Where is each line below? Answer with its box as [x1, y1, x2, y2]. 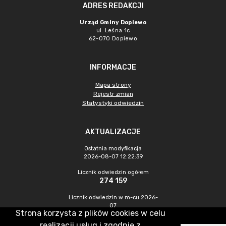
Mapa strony [95, 81, 131, 88]
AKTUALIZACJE [85, 128, 141, 136]
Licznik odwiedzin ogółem [77, 169, 149, 176]
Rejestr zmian [93, 90, 133, 97]
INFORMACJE [90, 63, 136, 72]
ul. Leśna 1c [96, 27, 130, 34]
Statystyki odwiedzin [82, 99, 144, 106]
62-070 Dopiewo [88, 35, 138, 42]
